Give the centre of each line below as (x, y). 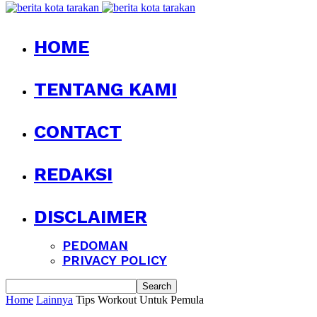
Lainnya (54, 300)
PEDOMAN (95, 245)
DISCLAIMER (91, 217)
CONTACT (78, 132)
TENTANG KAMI (105, 89)
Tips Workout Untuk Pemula (140, 300)
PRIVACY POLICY (115, 260)
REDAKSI (73, 174)
